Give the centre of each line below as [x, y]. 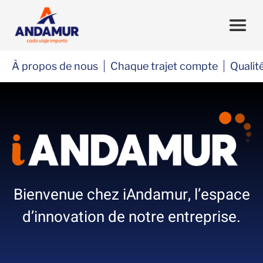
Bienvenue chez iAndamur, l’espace [131, 195]
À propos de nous [55, 66]
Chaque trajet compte [164, 66]
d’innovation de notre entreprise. [131, 217]
